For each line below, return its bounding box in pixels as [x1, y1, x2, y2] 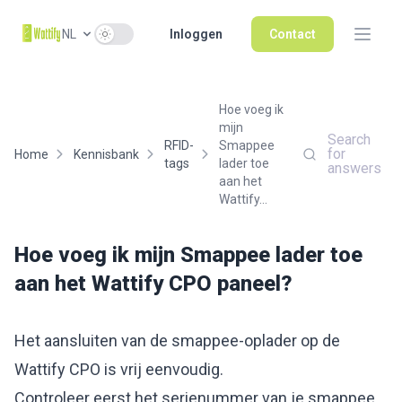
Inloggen [170, 27, 223, 41]
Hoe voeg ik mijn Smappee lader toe [14, 242, 363, 267]
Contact [269, 27, 316, 41]
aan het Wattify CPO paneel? [14, 271, 293, 296]
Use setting [95, 26, 168, 43]
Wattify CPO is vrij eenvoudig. [14, 360, 223, 379]
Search [327, 131, 371, 148]
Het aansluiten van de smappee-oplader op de [14, 331, 340, 350]
